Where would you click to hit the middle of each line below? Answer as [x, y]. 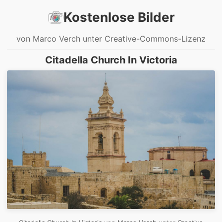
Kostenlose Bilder [119, 17]
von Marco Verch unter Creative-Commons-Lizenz [111, 38]
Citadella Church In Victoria [111, 60]
